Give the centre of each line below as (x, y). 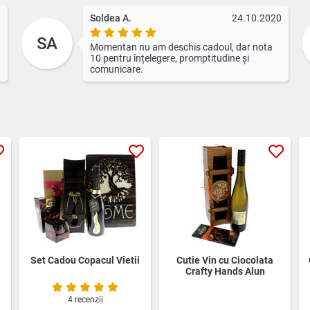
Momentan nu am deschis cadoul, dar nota (181, 47)
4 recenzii (85, 299)
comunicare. (116, 69)
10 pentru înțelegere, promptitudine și (169, 58)
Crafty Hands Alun (225, 271)
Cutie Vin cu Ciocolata (225, 260)
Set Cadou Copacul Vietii (85, 260)
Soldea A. (110, 18)
